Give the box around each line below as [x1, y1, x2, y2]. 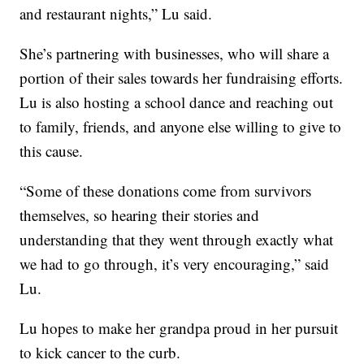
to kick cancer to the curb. [19, 341, 181, 362]
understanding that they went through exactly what [19, 228, 334, 249]
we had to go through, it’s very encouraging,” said [19, 253, 330, 274]
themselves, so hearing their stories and [19, 204, 260, 225]
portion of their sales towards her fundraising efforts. [19, 67, 344, 88]
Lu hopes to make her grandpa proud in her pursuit [19, 317, 339, 338]
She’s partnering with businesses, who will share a [19, 42, 330, 63]
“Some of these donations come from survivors [19, 180, 312, 201]
